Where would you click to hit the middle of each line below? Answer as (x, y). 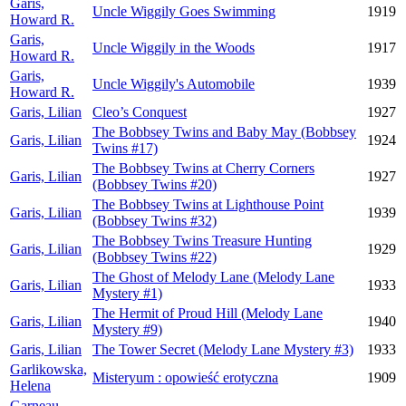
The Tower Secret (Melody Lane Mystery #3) (223, 349)
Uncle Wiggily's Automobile (174, 84)
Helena (30, 386)
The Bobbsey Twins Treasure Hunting (202, 241)
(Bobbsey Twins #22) (155, 257)
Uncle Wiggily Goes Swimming (184, 11)
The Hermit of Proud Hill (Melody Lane (208, 313)
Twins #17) (125, 148)
